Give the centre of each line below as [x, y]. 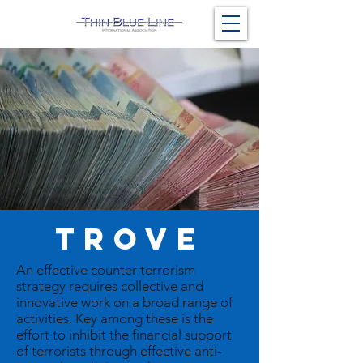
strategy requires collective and [110, 286]
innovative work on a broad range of [124, 302]
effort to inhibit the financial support [124, 335]
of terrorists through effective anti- [119, 351]
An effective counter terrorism [106, 270]
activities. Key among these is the [115, 318]
